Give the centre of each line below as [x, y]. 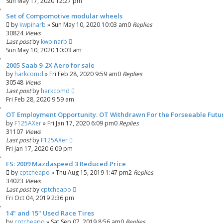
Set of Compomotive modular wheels [64, 16]
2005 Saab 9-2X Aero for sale [50, 65]
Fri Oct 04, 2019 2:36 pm [40, 198]
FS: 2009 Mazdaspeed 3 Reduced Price [66, 164]
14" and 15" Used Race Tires [50, 213]
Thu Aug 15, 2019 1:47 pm [92, 172]
